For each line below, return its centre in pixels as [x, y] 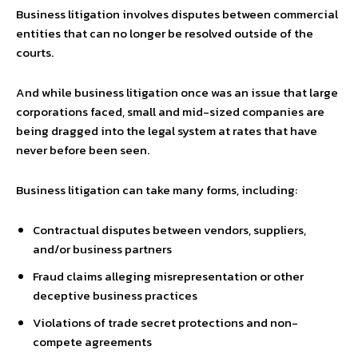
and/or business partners [102, 249]
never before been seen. [83, 150]
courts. [35, 52]
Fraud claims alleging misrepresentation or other [168, 276]
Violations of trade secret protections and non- [165, 322]
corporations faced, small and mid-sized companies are [170, 111]
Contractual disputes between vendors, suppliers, [169, 230]
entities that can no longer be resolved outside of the [165, 33]
